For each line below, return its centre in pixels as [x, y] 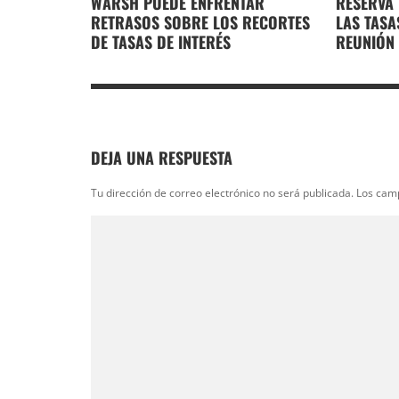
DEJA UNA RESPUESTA [162, 157]
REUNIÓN [365, 42]
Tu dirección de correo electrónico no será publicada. [222, 192]
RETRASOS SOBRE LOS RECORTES [200, 23]
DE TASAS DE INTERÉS [161, 42]
